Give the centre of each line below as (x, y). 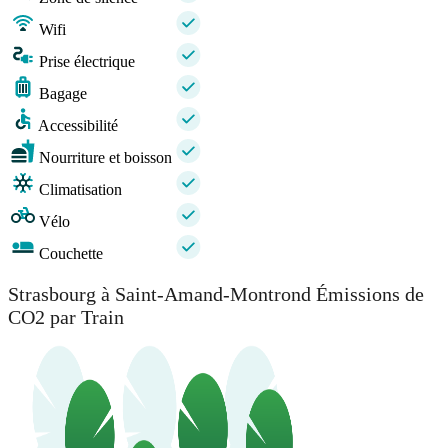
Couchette (71, 254)
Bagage (63, 94)
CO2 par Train (66, 316)
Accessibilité (78, 126)
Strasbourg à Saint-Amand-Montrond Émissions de (216, 293)
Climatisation (80, 190)
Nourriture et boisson (105, 158)
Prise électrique (87, 62)
